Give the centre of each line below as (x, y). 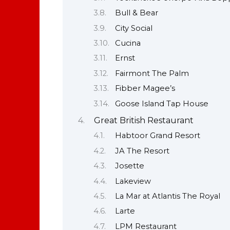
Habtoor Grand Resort (157, 136)
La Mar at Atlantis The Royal (167, 196)
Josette (129, 166)
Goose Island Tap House (161, 103)
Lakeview (133, 181)
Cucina (128, 43)
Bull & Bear (136, 13)
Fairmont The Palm (152, 73)
